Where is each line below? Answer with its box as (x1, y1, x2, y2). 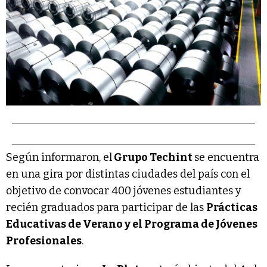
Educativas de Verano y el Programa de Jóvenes (6, 218, 257, 231)
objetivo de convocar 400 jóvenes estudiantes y (6, 184, 241, 198)
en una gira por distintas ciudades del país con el (6, 167, 250, 181)
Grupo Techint (112, 151, 194, 164)
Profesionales (6, 234, 82, 248)
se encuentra (194, 151, 259, 164)
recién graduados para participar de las (6, 201, 206, 215)
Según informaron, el (6, 151, 112, 164)
